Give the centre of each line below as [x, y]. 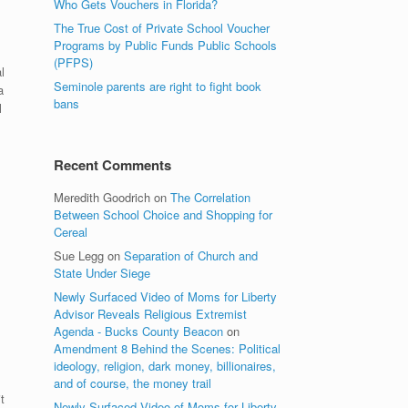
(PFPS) [74, 62]
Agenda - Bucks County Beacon [139, 331]
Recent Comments [113, 165]
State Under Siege [102, 273]
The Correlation [211, 197]
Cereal [71, 232]
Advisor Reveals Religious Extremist [151, 314]
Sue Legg [79, 255]
